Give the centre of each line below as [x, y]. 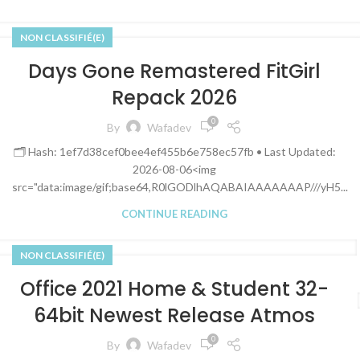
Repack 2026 [175, 98]
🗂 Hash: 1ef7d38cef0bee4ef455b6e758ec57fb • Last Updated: [174, 151]
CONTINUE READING [175, 214]
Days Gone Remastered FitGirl [175, 71]
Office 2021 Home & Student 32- [175, 289]
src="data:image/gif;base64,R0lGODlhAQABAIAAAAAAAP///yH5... [180, 187]
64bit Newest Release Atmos [175, 315]
